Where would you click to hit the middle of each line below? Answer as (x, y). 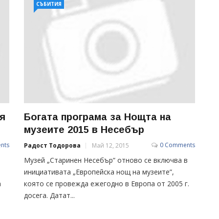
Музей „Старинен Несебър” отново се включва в (106, 160)
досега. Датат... (49, 195)
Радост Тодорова (52, 145)
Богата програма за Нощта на (98, 117)
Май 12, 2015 (110, 145)
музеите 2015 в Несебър (84, 129)
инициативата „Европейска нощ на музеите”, (99, 172)
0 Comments (177, 145)
